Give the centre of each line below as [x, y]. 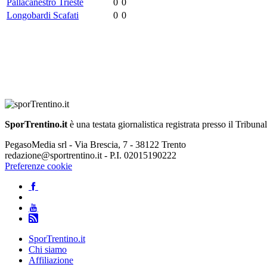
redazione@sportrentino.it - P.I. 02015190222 [91, 155]
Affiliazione [51, 260]
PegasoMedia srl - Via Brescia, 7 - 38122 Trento [95, 144]
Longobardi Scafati [43, 15]
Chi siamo [48, 249]
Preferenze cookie [38, 166]
